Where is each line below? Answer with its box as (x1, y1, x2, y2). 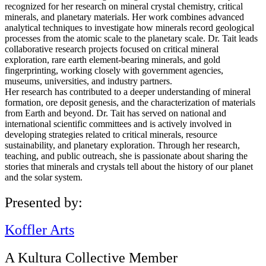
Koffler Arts (5, 222, 74, 238)
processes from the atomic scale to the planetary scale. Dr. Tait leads (5, 33, 258, 43)
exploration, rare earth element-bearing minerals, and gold (5, 54, 220, 65)
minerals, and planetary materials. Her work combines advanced (5, 11, 244, 22)
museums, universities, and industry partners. (5, 75, 172, 86)
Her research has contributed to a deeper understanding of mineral (5, 86, 251, 97)
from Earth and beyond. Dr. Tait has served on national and (5, 107, 226, 118)
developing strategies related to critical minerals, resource (5, 129, 217, 140)
